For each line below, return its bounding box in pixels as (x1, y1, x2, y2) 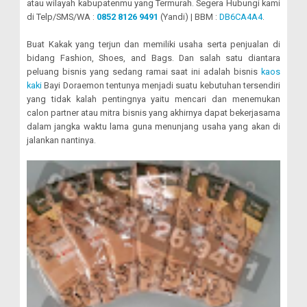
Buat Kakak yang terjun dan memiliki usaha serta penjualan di (27, 39, 280, 49)
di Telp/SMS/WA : (27, 12, 97, 22)
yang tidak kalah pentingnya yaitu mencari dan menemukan (27, 94, 280, 104)
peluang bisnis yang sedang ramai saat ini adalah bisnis (27, 66, 261, 77)
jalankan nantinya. (27, 135, 96, 145)
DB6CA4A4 (219, 12, 262, 22)
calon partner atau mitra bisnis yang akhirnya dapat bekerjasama (27, 108, 280, 118)
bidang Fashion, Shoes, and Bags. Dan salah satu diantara (27, 53, 280, 63)
